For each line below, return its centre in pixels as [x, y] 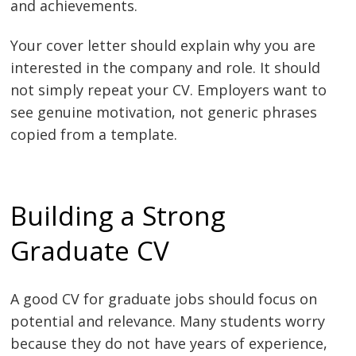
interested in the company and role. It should [166, 67]
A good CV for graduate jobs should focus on [164, 298]
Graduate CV [90, 251]
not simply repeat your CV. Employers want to [169, 89]
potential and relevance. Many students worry [168, 321]
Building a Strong [118, 216]
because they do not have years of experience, [169, 343]
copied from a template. [94, 134]
